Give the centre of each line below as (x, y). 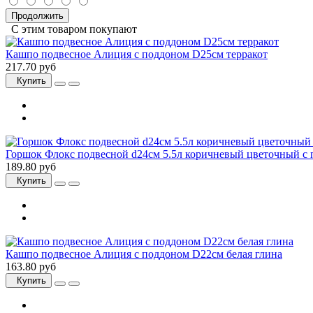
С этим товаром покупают (71, 29)
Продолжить (37, 16)
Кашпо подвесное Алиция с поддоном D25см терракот (137, 54)
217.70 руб (31, 67)
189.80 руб (31, 167)
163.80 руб (31, 267)
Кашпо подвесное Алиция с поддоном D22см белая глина (144, 254)
